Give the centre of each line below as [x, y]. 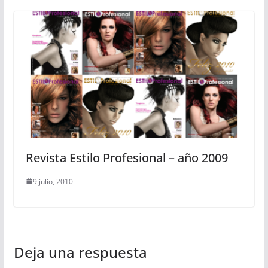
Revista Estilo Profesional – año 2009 [127, 157]
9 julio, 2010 [53, 181]
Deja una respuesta [80, 252]
